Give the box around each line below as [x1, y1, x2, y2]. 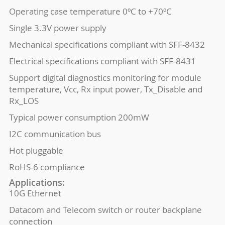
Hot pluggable [9, 145, 63, 156]
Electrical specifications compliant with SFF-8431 [9, 55, 196, 67]
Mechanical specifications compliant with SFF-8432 [9, 39, 205, 50]
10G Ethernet [9, 187, 61, 199]
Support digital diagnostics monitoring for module [9, 72, 201, 83]
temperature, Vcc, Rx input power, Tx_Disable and [9, 83, 202, 95]
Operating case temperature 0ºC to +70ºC [9, 6, 172, 17]
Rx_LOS [9, 95, 39, 106]
